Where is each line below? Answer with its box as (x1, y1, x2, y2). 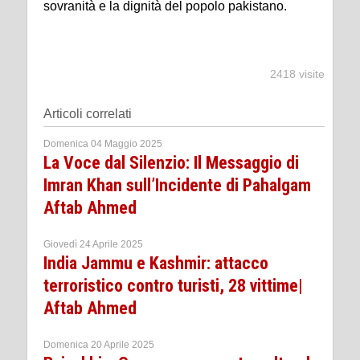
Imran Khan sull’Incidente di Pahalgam (43, 175, 311, 195)
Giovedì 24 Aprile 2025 (43, 239, 143, 250)
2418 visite (270, 67, 325, 80)
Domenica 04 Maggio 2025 (43, 138, 162, 149)
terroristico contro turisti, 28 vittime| (43, 276, 303, 296)
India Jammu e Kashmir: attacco (43, 253, 268, 273)
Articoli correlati (43, 107, 132, 121)
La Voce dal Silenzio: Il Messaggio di (43, 153, 299, 173)
